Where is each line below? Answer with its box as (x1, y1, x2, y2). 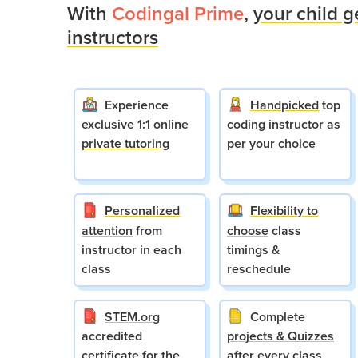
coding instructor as (227, 115, 340, 134)
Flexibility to (250, 201, 319, 221)
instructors (67, 23, 158, 51)
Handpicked (250, 96, 320, 115)
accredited (82, 326, 142, 345)
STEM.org (105, 307, 161, 326)
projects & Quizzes (227, 326, 334, 345)
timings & (227, 240, 280, 259)
